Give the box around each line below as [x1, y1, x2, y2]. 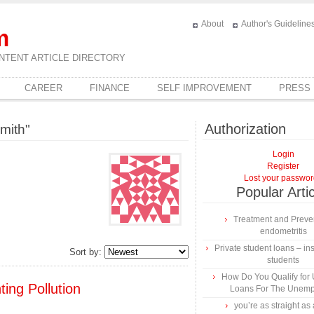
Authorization [205, 121, 286, 137]
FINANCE [90, 83, 130, 93]
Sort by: [69, 247, 104, 257]
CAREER [25, 83, 62, 93]
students [267, 255, 299, 265]
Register [267, 161, 299, 171]
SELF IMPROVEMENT [157, 83, 252, 93]
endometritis [259, 226, 307, 236]
